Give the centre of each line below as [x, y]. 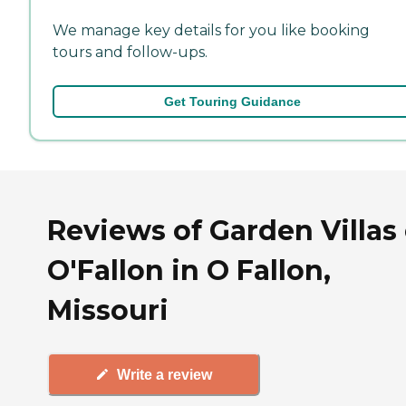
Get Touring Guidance [232, 101]
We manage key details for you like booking [211, 30]
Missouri [108, 310]
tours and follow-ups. [130, 52]
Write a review [164, 374]
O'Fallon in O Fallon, [189, 270]
